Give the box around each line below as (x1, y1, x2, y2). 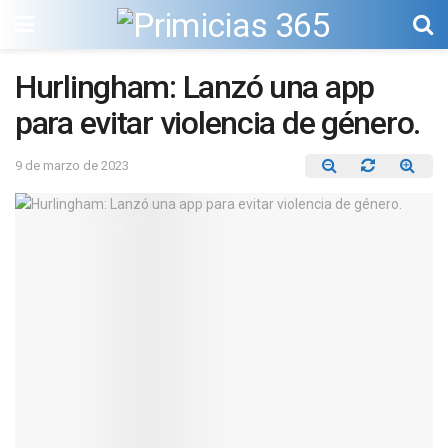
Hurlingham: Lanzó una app (15, 68, 374, 106)
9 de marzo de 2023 (15, 157, 129, 173)
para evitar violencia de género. (15, 104, 421, 142)
